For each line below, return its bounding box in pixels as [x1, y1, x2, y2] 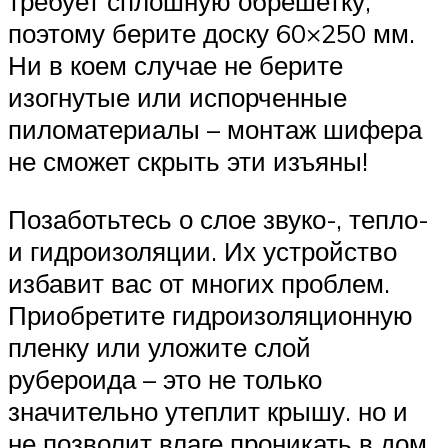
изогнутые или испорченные [8, 81, 347, 114]
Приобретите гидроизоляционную [8, 299, 413, 332]
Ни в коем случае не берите [8, 49, 343, 82]
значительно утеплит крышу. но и [8, 395, 408, 428]
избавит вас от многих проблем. [8, 267, 390, 300]
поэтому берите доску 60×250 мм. [8, 17, 415, 50]
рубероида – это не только [8, 363, 322, 396]
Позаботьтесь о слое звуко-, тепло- [8, 203, 429, 236]
